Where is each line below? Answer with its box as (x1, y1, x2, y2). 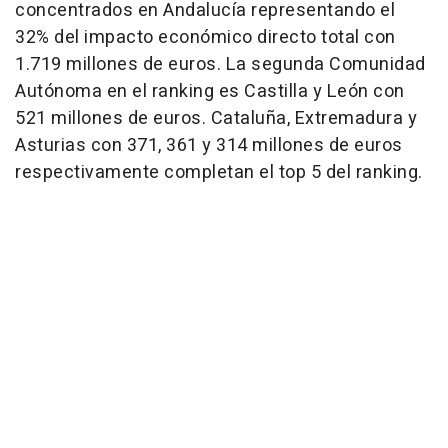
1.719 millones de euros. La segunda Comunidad (15, 51, 426, 78)
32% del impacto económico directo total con (15, 24, 396, 51)
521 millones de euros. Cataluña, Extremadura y (15, 105, 417, 132)
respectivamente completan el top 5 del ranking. (15, 159, 423, 186)
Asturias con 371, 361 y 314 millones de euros (15, 132, 403, 159)
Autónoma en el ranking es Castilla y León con (15, 78, 405, 105)
